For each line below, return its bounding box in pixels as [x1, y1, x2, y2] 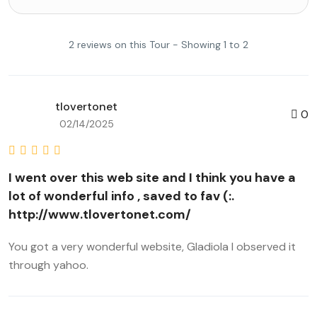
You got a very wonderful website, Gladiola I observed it [8, 239, 296, 254]
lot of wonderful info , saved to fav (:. [8, 188, 234, 204]
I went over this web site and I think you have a [8, 169, 296, 186]
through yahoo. [8, 258, 88, 272]
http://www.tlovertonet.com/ [8, 206, 191, 223]
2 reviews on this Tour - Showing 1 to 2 [69, 38, 248, 51]
